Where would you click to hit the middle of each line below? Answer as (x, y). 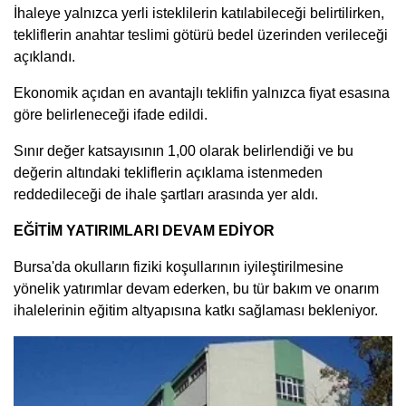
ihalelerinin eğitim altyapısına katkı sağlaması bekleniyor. (196, 311)
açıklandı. (44, 57)
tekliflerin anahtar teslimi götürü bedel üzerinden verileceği (201, 35)
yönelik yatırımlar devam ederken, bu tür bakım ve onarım (196, 289)
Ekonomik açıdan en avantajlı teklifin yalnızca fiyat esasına (202, 93)
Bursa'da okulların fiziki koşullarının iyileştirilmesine (179, 267)
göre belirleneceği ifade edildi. (111, 115)
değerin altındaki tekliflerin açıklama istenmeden (168, 173)
